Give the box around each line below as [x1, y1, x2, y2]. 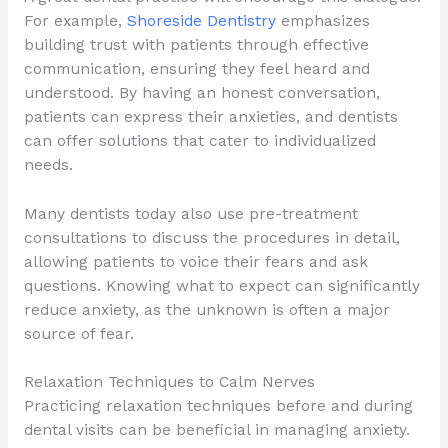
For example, [23, 11, 127, 30]
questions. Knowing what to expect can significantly [23, 276, 420, 295]
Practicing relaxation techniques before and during [23, 397, 413, 416]
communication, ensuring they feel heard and [23, 59, 370, 78]
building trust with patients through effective [23, 35, 369, 54]
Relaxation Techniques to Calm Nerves [23, 373, 315, 392]
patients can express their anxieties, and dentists [23, 107, 398, 126]
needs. [23, 155, 73, 174]
